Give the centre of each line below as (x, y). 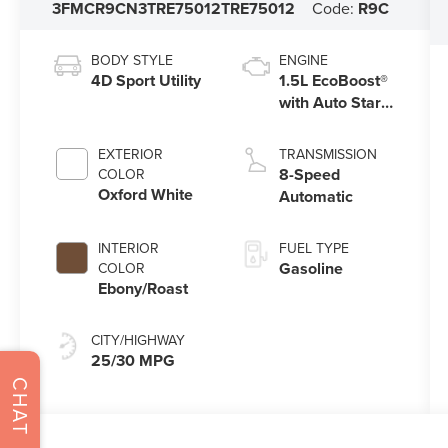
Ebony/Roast (143, 288)
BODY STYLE (132, 59)
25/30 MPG (133, 360)
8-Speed (309, 174)
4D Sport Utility (146, 80)
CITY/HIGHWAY (138, 339)
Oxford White (146, 194)
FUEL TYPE (313, 247)
